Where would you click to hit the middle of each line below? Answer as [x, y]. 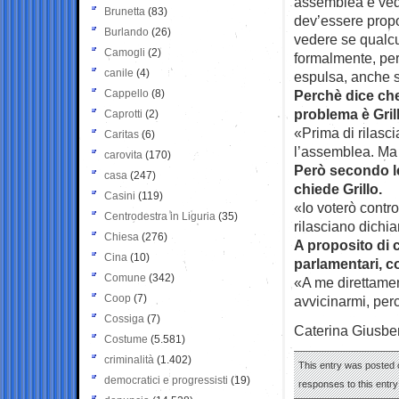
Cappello [126, 93]
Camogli [125, 52]
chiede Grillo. [338, 188]
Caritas [122, 134]
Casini [120, 195]
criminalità [129, 359]
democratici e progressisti [166, 380]
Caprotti [123, 114]
